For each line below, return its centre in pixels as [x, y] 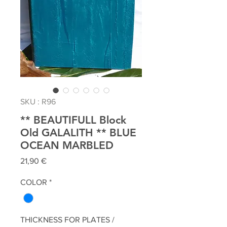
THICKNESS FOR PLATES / [67, 220]
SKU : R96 [38, 102]
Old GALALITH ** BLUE [78, 133]
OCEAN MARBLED [67, 145]
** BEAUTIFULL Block [73, 120]
